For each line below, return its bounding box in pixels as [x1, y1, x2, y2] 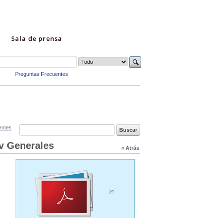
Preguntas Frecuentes [15, 71, 68, 77]
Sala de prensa [11, 34, 62, 43]
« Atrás [121, 145, 139, 151]
